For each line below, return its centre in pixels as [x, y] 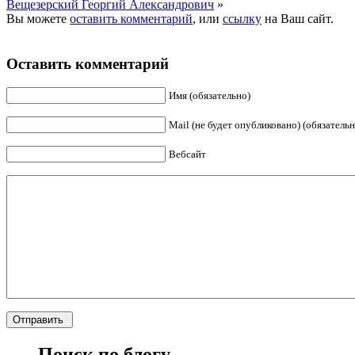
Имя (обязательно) [210, 96]
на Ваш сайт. [298, 18]
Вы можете [38, 18]
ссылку [242, 18]
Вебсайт [187, 155]
